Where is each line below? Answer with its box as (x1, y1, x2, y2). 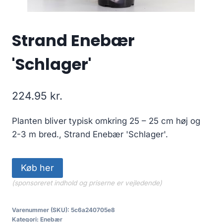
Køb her (21, 162, 54, 173)
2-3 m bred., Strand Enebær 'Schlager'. (12, 129, 168, 139)
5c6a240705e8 (71, 206, 115, 214)
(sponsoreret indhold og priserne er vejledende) (12, 178, 162, 187)
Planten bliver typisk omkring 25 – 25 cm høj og (12, 115, 200, 126)
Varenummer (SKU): (12, 206, 71, 214)
